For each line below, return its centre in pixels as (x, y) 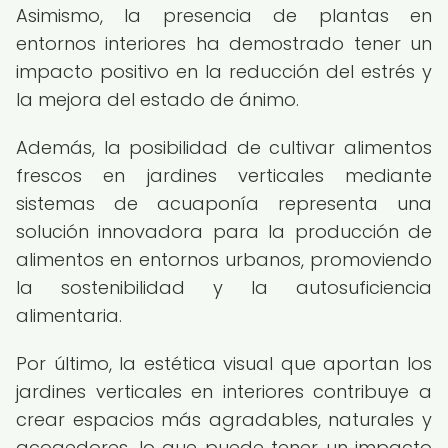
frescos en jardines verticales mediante (224, 175)
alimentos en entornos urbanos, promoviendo (224, 259)
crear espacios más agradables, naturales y (224, 419)
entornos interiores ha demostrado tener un (224, 43)
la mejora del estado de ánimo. (157, 99)
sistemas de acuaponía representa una (224, 203)
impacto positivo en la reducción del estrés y (224, 71)
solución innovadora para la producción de (224, 231)
